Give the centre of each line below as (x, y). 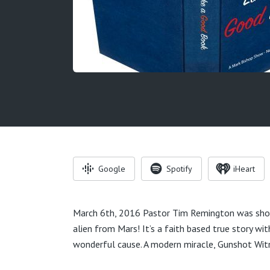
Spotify (179, 169)
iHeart (244, 169)
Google (112, 169)
